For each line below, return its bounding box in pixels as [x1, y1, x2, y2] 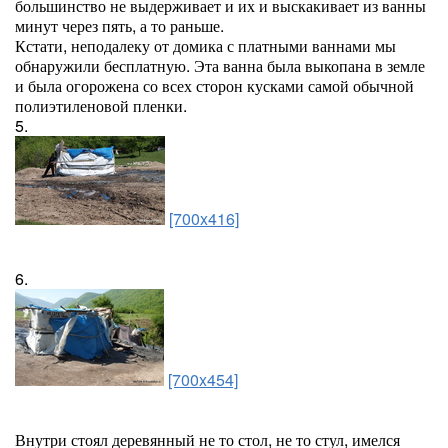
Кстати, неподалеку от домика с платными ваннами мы [15, 34, 396, 57]
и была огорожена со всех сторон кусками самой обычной [15, 74, 414, 97]
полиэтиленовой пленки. [15, 94, 187, 117]
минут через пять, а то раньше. [15, 14, 224, 37]
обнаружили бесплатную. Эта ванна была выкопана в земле [15, 54, 425, 77]
